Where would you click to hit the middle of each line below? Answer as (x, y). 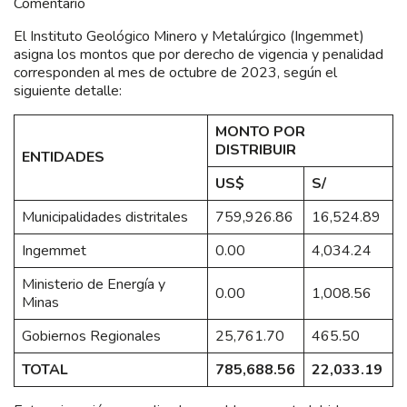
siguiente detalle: (68, 90)
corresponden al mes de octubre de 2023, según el (175, 72)
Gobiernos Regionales (91, 336)
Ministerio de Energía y (94, 284)
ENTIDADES (63, 157)
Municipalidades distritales (105, 217)
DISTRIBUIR (256, 149)
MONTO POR (260, 131)
